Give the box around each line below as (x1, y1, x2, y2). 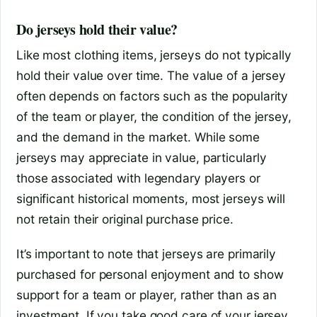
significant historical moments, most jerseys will (16, 191, 286, 207)
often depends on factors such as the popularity (16, 88, 289, 104)
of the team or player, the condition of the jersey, (16, 109, 292, 125)
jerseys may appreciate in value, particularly (16, 150, 267, 166)
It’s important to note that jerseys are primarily (16, 246, 277, 261)
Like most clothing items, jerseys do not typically (16, 47, 292, 63)
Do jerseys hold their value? (16, 19, 178, 40)
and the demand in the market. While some (16, 129, 260, 145)
